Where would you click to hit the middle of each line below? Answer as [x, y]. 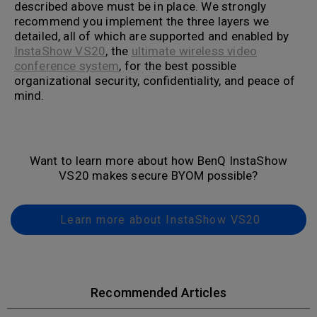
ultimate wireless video [194, 51]
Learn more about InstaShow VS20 [158, 219]
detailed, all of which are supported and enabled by [152, 36]
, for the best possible [178, 65]
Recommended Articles [158, 292]
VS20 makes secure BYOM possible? [158, 175]
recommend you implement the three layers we [142, 21]
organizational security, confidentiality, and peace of [155, 80]
